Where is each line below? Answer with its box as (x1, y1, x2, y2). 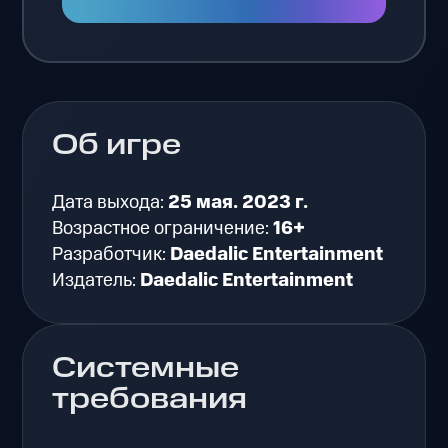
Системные (52, 348, 240, 389)
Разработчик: (52, 241, 171, 269)
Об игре (52, 125, 182, 166)
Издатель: (52, 267, 141, 295)
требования (52, 379, 248, 420)
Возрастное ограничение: (52, 215, 274, 243)
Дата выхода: (52, 189, 169, 217)
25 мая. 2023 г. (168, 189, 309, 217)
